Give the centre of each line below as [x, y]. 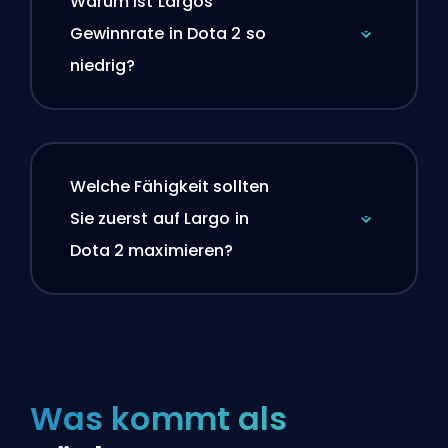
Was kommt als [159, 418]
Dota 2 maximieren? [151, 251]
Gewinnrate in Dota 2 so [167, 34]
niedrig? [102, 66]
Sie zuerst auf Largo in [159, 219]
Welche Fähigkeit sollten [169, 187]
